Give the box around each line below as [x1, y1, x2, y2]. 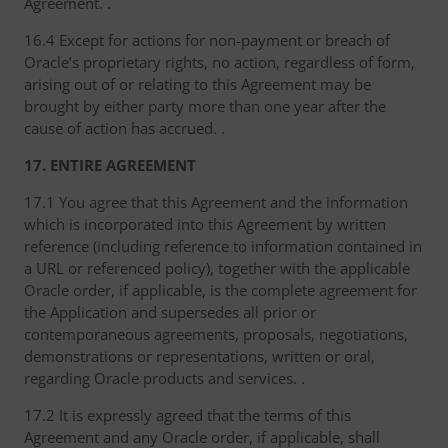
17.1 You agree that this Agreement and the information [24, 192, 408, 212]
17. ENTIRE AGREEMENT [24, 155, 196, 175]
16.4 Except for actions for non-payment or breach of [24, 30, 390, 50]
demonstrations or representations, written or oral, [24, 346, 375, 366]
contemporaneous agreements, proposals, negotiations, [24, 324, 408, 344]
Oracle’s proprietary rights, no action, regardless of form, [24, 52, 415, 72]
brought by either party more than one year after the [24, 96, 386, 116]
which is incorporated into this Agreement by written [24, 214, 386, 234]
